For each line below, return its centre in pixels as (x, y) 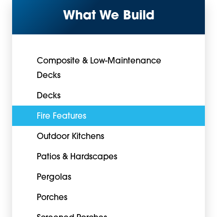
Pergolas (54, 178)
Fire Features (61, 117)
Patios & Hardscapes (77, 158)
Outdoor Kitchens (70, 137)
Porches (52, 198)
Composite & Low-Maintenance (99, 62)
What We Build (108, 16)
